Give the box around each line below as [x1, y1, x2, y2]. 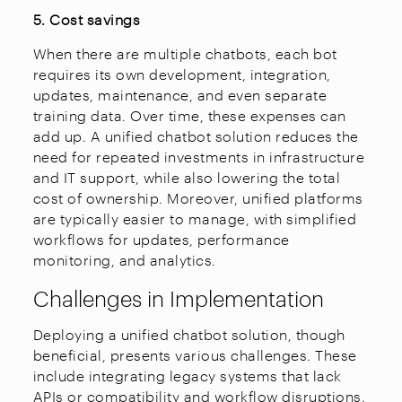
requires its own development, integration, [32, 64, 331, 83]
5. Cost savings [32, 9, 144, 29]
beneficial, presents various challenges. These [32, 345, 357, 364]
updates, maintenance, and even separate [32, 84, 328, 104]
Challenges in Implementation [32, 282, 324, 311]
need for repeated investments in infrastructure [32, 146, 365, 166]
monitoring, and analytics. [32, 249, 221, 269]
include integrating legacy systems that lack [32, 365, 342, 385]
